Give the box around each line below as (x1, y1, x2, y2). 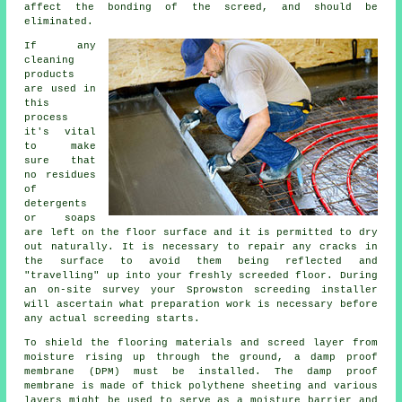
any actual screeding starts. (24, 313, 201, 325)
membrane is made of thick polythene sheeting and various (24, 380, 378, 392)
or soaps (24, 213, 96, 224)
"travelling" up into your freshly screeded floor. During (24, 270, 378, 282)
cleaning (24, 55, 75, 66)
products (24, 69, 75, 81)
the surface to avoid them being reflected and (24, 256, 378, 267)
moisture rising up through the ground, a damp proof (24, 352, 378, 363)
